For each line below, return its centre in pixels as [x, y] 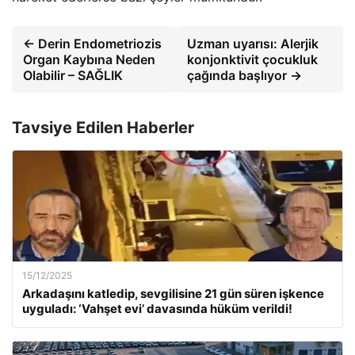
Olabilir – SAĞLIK [73, 75]
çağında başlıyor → [245, 75]
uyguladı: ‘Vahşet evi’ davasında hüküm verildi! [157, 309]
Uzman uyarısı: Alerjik [253, 44]
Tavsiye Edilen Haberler [103, 128]
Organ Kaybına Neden [89, 59]
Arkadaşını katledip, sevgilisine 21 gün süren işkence [173, 294]
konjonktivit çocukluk [253, 59]
